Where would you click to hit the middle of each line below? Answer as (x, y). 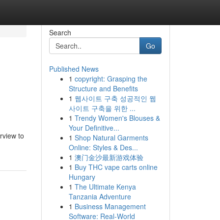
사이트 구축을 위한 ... (102, 108)
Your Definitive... (94, 128)
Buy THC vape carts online (116, 167)
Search (60, 32)
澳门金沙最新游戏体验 (109, 157)
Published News (74, 69)
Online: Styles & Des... (103, 147)
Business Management (110, 206)
